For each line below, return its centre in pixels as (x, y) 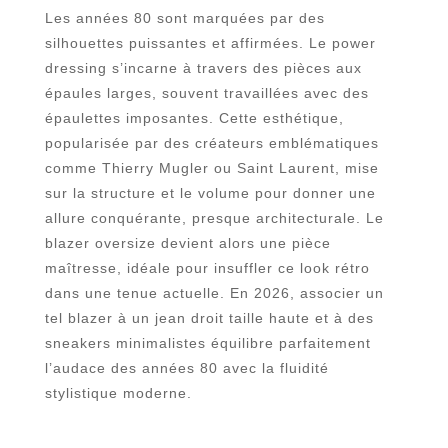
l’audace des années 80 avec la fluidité (186, 368)
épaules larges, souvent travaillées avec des (206, 93)
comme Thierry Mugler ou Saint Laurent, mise (211, 168)
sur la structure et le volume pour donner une (210, 193)
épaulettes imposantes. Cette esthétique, (194, 118)
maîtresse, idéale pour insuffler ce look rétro (207, 268)
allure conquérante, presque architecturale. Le (214, 218)
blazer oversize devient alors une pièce (187, 243)
